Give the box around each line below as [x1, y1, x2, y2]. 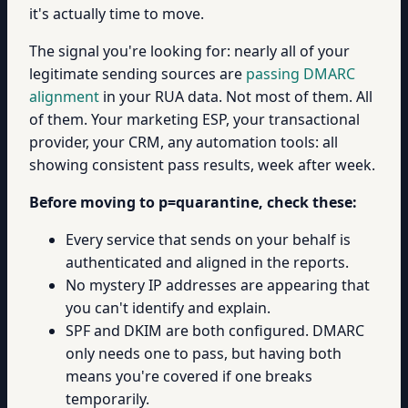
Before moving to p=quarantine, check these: [29, 192, 357, 212]
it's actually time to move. [29, 4, 204, 24]
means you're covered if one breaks [66, 366, 312, 386]
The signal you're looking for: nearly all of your [29, 41, 350, 61]
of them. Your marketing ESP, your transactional [29, 109, 360, 129]
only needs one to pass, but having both [66, 343, 342, 363]
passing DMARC [246, 64, 355, 84]
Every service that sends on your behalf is [66, 229, 351, 250]
